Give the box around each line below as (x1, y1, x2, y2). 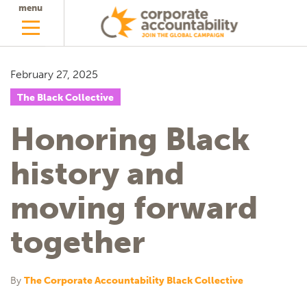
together (10, 223, 145, 261)
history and (10, 155, 184, 193)
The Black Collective (17, 92, 114, 103)
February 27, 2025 (10, 68, 98, 81)
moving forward (10, 189, 258, 227)
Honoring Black (10, 121, 250, 158)
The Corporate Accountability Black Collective (24, 275, 243, 286)
